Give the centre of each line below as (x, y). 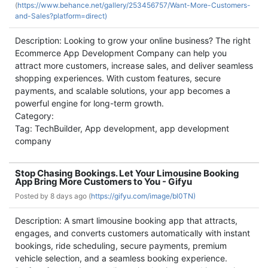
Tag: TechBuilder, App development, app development (122, 128)
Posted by (33, 196)
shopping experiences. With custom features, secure (118, 78)
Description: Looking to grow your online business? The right (133, 40)
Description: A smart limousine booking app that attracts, (126, 220)
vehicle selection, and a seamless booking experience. (121, 258)
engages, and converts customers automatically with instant (133, 233)
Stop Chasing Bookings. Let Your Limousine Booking (127, 173)
